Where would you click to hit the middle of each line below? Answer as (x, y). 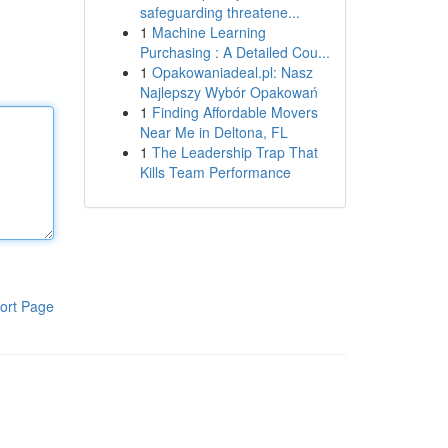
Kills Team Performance (215, 172)
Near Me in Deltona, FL (213, 132)
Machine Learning (208, 32)
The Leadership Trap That (234, 152)
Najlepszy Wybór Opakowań (228, 92)
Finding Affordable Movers (234, 112)
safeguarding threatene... (219, 12)
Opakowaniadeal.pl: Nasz (232, 72)
